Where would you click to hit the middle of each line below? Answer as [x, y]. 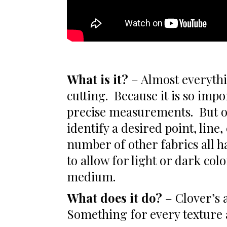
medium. [91, 176]
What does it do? [115, 198]
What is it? [98, 79]
